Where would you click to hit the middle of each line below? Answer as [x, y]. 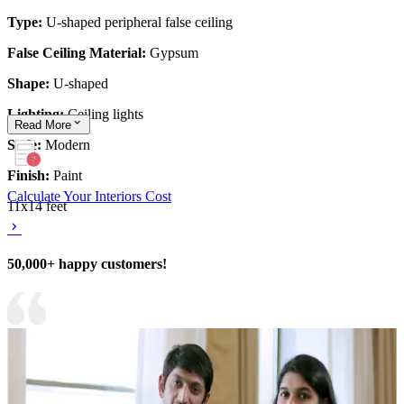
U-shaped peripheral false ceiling [139, 22]
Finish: [30, 175]
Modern [68, 145]
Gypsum [174, 53]
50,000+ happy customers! [87, 264]
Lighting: [37, 114]
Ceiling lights [106, 114]
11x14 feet [37, 206]
